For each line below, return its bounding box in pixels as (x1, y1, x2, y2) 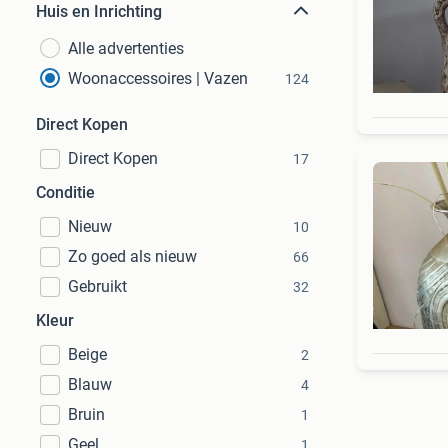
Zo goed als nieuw (68, 247, 197, 266)
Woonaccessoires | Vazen (68, 69, 248, 88)
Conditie (36, 183, 95, 202)
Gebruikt (68, 277, 127, 296)
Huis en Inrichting (36, 2, 162, 21)
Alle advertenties (68, 39, 184, 58)
